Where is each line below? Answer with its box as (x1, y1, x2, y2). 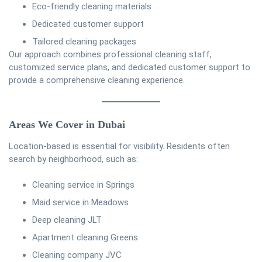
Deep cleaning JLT (32, 215, 102, 226)
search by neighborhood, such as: (9, 154, 138, 165)
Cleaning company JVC (32, 250, 122, 261)
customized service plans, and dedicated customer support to (9, 61, 250, 73)
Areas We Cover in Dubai (9, 119, 125, 131)
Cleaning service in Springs (32, 180, 135, 191)
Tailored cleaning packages (32, 36, 136, 47)
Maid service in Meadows (32, 197, 129, 208)
